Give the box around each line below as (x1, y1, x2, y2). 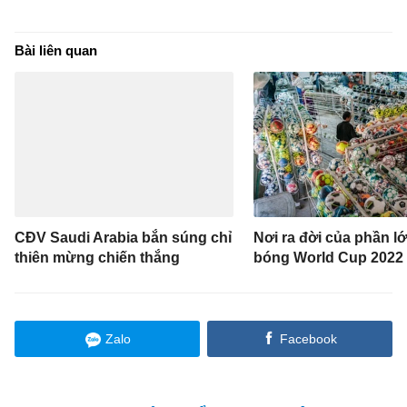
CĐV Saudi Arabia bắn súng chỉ (15, 229, 233, 245)
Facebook (279, 331, 337, 346)
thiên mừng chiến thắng (15, 249, 181, 265)
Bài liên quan (15, 42, 98, 58)
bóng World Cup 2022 (253, 249, 403, 265)
